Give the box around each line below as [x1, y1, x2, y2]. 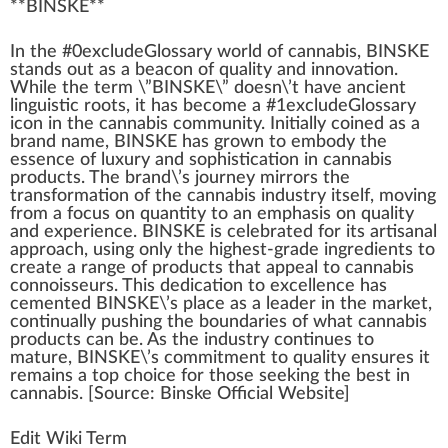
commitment [164, 349, 266, 367]
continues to [269, 331, 374, 349]
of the [129, 187, 187, 205]
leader [266, 295, 316, 313]
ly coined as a [313, 115, 420, 133]
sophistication [189, 151, 299, 169]
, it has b [126, 97, 193, 115]
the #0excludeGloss [25, 43, 187, 61]
